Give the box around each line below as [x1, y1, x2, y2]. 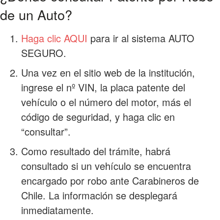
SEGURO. [21, 46, 66, 60]
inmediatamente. [21, 203, 94, 218]
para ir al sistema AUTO [87, 31, 194, 46]
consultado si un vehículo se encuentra [21, 159, 191, 173]
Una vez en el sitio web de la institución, [21, 65, 195, 80]
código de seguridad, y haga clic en [21, 110, 175, 124]
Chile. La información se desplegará [21, 188, 177, 203]
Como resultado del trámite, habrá [21, 144, 170, 159]
